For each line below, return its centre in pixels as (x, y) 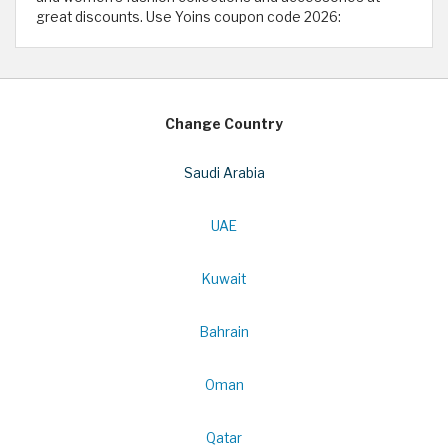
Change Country (224, 124)
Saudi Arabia (224, 173)
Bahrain (224, 332)
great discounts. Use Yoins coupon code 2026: (188, 17)
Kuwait (224, 279)
